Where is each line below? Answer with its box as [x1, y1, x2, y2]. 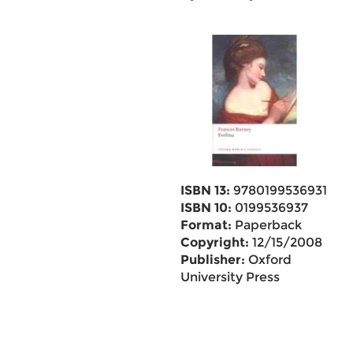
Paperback [231, 217, 302, 232]
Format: [180, 217, 232, 232]
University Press [180, 269, 280, 284]
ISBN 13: [180, 183, 230, 198]
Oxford [244, 252, 292, 267]
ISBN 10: [180, 200, 232, 215]
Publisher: [180, 252, 245, 267]
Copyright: [180, 235, 249, 250]
